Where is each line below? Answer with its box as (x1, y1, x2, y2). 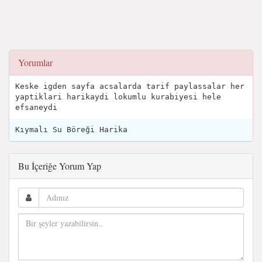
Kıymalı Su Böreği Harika (15, 125, 127, 134)
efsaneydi (15, 102, 57, 112)
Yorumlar (18, 56, 53, 68)
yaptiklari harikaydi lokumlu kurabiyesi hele (15, 92, 221, 101)
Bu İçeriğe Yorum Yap (18, 159, 101, 172)
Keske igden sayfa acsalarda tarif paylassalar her (15, 81, 244, 91)
